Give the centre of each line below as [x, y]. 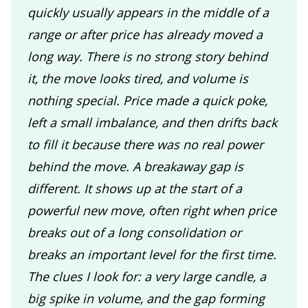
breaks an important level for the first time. [152, 254]
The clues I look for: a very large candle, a [147, 276]
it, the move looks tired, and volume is [138, 78]
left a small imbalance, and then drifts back [152, 122]
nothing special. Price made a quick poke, [147, 100]
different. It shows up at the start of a [135, 188]
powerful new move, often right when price [152, 210]
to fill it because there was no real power [145, 144]
